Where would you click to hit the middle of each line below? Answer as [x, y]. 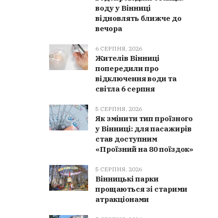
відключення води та [136, 79]
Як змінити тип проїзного [144, 118]
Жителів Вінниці [128, 58]
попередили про [127, 68]
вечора [109, 28]
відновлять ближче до [139, 18]
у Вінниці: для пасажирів [144, 129]
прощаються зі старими [142, 189]
